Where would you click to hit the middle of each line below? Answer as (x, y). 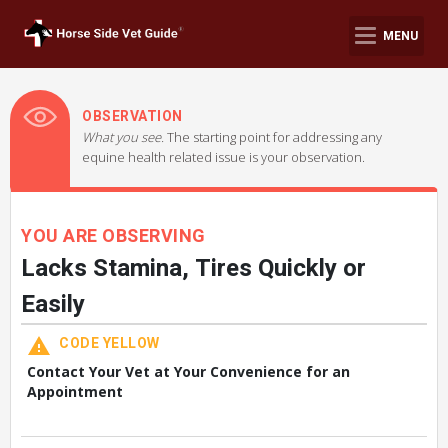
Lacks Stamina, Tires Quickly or (193, 268)
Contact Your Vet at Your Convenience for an (189, 371)
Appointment (75, 391)
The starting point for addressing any (274, 137)
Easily (53, 304)
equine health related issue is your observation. (223, 157)
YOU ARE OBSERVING (113, 236)
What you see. (124, 137)
